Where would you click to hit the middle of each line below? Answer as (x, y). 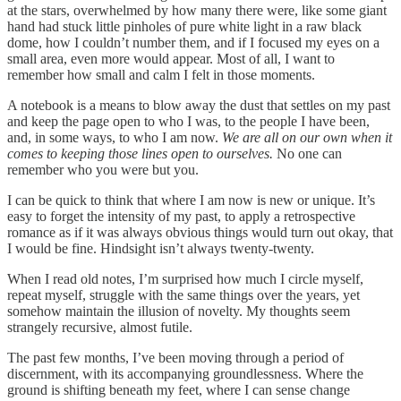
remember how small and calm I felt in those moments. (161, 74)
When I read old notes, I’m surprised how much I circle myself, (185, 278)
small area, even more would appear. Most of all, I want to (171, 58)
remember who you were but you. (103, 169)
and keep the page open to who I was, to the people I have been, (188, 121)
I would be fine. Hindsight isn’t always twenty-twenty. (161, 248)
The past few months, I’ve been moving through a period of (175, 357)
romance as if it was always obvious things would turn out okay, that (200, 232)
